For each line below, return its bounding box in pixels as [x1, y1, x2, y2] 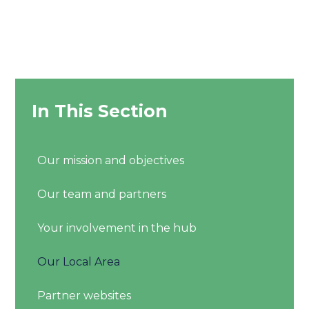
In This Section [32, 100, 168, 121]
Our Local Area [37, 255, 121, 268]
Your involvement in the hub [37, 221, 197, 235]
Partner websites [37, 289, 132, 302]
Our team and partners [37, 188, 167, 201]
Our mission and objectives [37, 154, 185, 167]
